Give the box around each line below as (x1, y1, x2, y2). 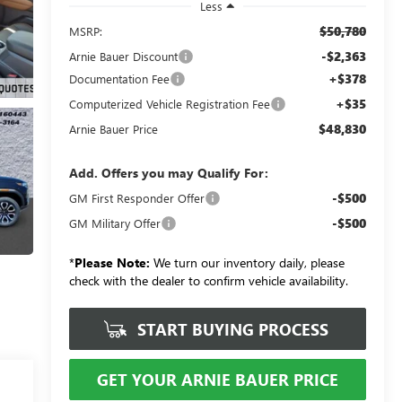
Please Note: (74, 253, 150, 271)
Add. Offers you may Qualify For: (68, 163, 268, 181)
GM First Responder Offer (68, 189, 205, 205)
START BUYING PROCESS (133, 318, 329, 340)
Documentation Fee (68, 70, 170, 86)
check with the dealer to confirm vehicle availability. (68, 271, 348, 289)
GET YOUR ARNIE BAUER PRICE (96, 368, 338, 390)
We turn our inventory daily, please (149, 253, 345, 271)
